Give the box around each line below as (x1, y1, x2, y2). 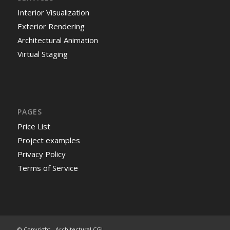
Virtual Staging (17, 48, 68, 59)
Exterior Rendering (17, 21, 85, 31)
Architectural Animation (17, 34, 98, 45)
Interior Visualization (17, 7, 89, 17)
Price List (17, 121, 50, 132)
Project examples (17, 135, 80, 146)
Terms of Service (17, 163, 78, 174)
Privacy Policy (17, 149, 66, 160)
